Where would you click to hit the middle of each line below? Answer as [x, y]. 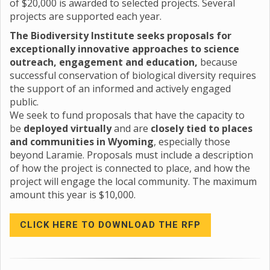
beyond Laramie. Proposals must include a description [131, 155]
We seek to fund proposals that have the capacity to [127, 115]
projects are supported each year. [86, 16]
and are [131, 128]
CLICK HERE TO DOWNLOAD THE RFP [110, 225]
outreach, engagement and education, [105, 62]
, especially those [192, 142]
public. [24, 102]
